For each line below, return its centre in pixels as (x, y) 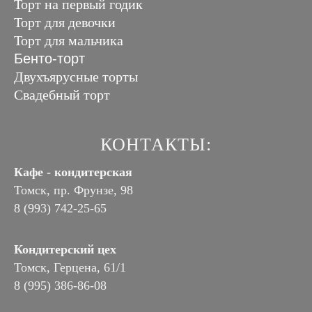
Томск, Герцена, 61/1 (70, 268)
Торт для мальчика (69, 41)
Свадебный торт (62, 95)
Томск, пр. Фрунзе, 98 (73, 190)
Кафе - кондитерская (73, 172)
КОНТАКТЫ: (156, 145)
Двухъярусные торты (76, 77)
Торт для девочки (65, 23)
